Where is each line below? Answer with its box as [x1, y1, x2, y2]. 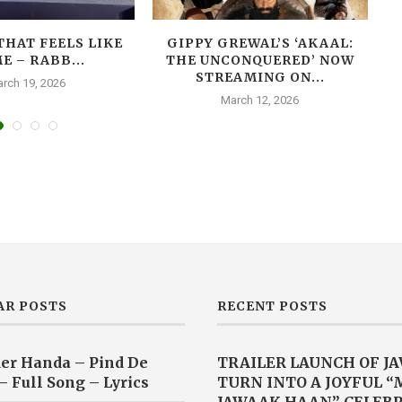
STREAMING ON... [195, 69, 325, 86]
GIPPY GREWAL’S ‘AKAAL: [166, 35, 354, 52]
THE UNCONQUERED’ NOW [165, 52, 354, 69]
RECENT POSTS [216, 298, 328, 315]
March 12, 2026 [221, 93, 300, 108]
